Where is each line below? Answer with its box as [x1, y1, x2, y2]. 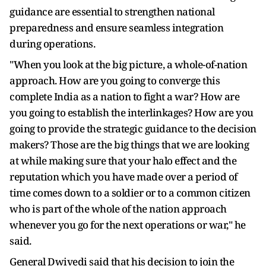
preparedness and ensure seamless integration [9, 21, 223, 34]
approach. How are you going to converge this [9, 74, 220, 87]
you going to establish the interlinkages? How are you [9, 106, 254, 119]
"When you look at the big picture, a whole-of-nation [9, 58, 247, 71]
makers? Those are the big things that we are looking [9, 138, 249, 151]
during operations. [9, 37, 95, 50]
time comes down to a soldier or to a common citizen [9, 186, 251, 199]
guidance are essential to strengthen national [9, 5, 215, 18]
